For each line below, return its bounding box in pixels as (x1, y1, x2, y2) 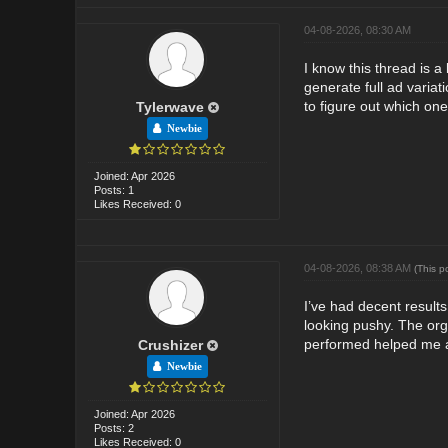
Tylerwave (136, 98, 205, 115)
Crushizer (137, 336, 203, 353)
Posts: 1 (94, 183, 135, 196)
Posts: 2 (94, 421, 135, 434)
